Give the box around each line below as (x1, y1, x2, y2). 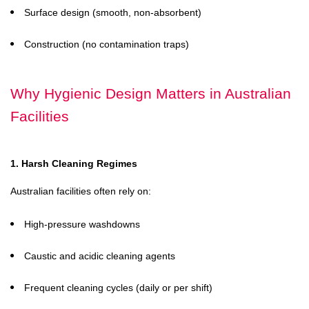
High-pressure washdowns (24, 219, 140, 230)
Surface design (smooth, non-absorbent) (24, 7, 201, 18)
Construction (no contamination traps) (24, 39, 189, 50)
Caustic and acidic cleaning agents (24, 250, 175, 261)
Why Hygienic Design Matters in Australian (10, 86, 291, 101)
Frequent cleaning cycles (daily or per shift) (24, 282, 212, 293)
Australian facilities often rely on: (10, 186, 151, 197)
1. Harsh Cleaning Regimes (10, 158, 137, 169)
